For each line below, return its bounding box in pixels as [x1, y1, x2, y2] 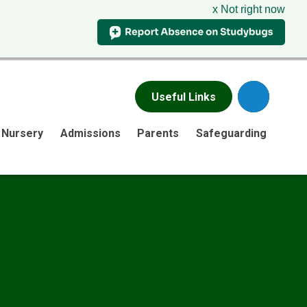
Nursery [1, 126, 44, 140]
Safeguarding [195, 126, 267, 140]
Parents [137, 126, 180, 140]
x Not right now [212, 3, 285, 15]
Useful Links [151, 90, 216, 103]
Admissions [60, 126, 121, 140]
